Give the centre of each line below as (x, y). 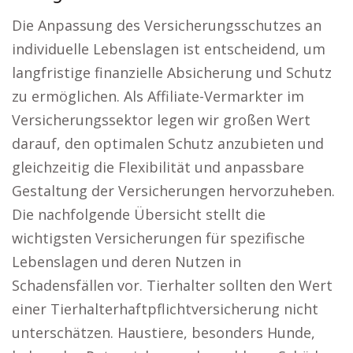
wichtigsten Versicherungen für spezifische (158, 238)
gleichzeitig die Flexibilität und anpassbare (158, 167)
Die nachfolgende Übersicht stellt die (139, 214)
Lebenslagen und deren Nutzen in (126, 262)
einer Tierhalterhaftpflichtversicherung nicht (165, 309)
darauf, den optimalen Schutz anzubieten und (168, 143)
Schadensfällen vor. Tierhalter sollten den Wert (172, 285)
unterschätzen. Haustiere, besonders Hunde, (163, 333)
